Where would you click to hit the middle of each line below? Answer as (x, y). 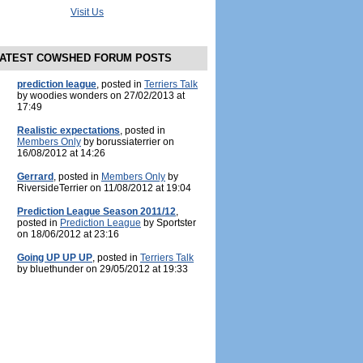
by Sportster (169, 223)
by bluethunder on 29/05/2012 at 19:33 (102, 269)
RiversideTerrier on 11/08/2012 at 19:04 (104, 188)
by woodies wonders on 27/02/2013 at (101, 96)
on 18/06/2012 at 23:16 (68, 234)
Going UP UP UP (55, 258)
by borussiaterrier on (128, 142)
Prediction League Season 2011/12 (96, 211)
